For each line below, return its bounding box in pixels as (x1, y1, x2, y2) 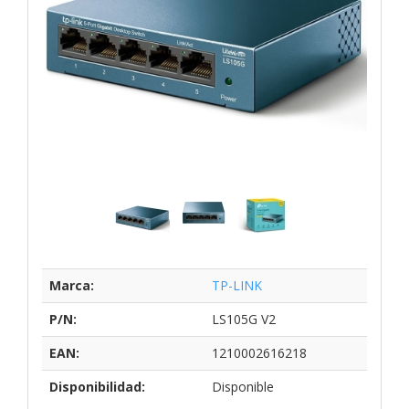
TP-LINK (212, 276, 262, 294)
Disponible (212, 377, 274, 395)
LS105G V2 (212, 309, 276, 328)
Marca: (49, 276, 94, 294)
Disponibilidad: (49, 377, 145, 395)
